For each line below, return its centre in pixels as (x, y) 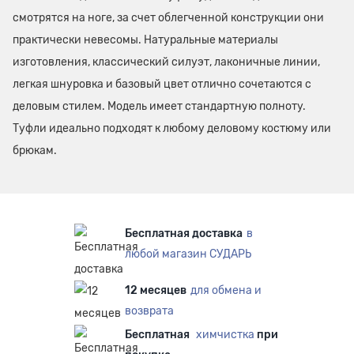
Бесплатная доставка (184, 233)
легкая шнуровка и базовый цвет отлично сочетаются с (162, 84)
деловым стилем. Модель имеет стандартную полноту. (159, 106)
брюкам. (35, 151)
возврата (149, 311)
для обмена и (226, 290)
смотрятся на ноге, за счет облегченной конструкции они (168, 18)
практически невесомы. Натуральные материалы (145, 40)
